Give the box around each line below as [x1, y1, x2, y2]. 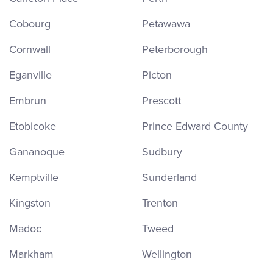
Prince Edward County [142, 119, 248, 133]
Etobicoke [9, 119, 56, 133]
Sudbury [142, 145, 182, 158]
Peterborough [142, 43, 208, 56]
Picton [142, 68, 172, 82]
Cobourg [9, 17, 51, 30]
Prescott [142, 94, 181, 107]
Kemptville [9, 171, 58, 184]
